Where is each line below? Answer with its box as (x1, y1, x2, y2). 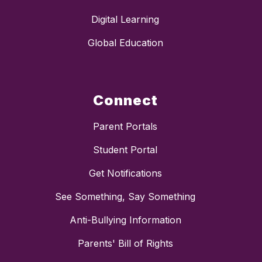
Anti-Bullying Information (69, 214, 181, 226)
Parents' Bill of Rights (77, 237, 173, 250)
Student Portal (93, 144, 157, 156)
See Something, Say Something (55, 191, 195, 203)
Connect (92, 92, 158, 109)
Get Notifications (88, 167, 162, 180)
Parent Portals (93, 120, 157, 133)
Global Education (87, 37, 163, 49)
